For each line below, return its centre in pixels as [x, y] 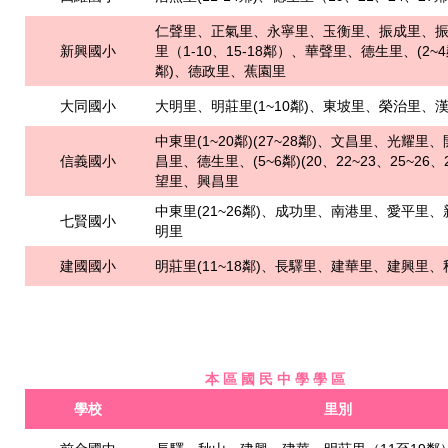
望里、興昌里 [197, 180]
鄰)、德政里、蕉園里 [220, 70]
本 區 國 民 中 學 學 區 [275, 378]
